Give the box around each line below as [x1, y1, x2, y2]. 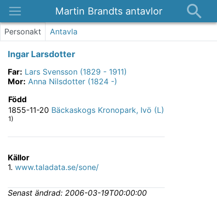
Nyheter [12, 40, 41, 49]
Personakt [4, 27, 41, 37]
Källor [8, 153, 30, 163]
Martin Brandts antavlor [55, 5, 162, 17]
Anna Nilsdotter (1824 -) [28, 77, 117, 87]
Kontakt [12, 75, 40, 84]
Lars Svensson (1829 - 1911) [25, 67, 127, 77]
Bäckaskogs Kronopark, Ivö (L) [51, 105, 164, 115]
